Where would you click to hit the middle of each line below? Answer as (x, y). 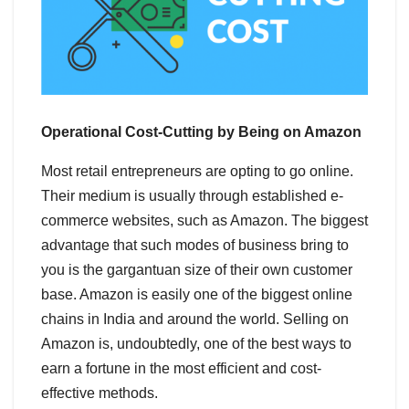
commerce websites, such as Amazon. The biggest (204, 220)
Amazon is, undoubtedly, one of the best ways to (196, 343)
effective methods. (100, 393)
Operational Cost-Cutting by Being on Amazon (201, 131)
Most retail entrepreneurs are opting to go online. (197, 171)
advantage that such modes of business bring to (195, 245)
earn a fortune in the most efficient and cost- (181, 368)
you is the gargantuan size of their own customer (197, 269)
